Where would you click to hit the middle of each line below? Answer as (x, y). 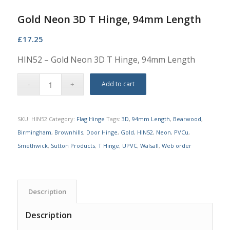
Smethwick (32, 145)
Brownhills (69, 132)
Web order (176, 145)
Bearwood (187, 119)
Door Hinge (102, 132)
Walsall (149, 145)
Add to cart (118, 84)
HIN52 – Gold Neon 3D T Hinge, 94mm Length (106, 59)
